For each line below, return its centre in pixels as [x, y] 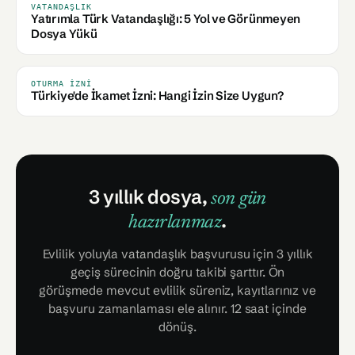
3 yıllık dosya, [150, 197]
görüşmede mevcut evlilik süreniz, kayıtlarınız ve [177, 290]
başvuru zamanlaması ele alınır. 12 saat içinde [177, 309]
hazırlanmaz [175, 223]
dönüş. [177, 327]
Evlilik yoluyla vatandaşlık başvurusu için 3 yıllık [177, 254]
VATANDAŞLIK [61, 7]
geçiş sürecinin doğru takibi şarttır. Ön [177, 272]
